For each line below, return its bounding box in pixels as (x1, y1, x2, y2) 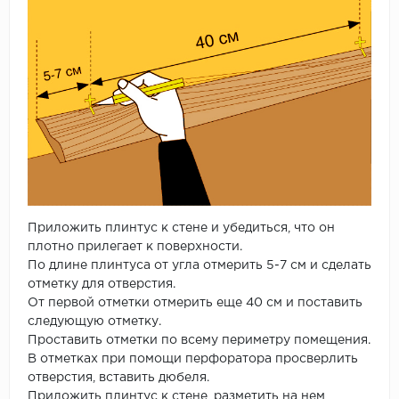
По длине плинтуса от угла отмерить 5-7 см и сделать (28, 260, 371, 272)
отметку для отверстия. (28, 279, 175, 290)
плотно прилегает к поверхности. (28, 241, 242, 253)
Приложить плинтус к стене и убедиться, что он (28, 223, 335, 234)
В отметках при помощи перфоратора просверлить (28, 354, 358, 365)
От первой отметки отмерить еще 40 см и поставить (28, 297, 362, 309)
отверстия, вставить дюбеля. (28, 372, 209, 384)
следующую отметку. (28, 316, 165, 328)
